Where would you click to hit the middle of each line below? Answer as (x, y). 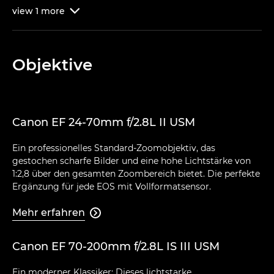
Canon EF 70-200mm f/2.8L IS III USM (116, 246)
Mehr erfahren (49, 212)
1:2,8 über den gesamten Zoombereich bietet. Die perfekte (136, 173)
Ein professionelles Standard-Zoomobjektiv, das (114, 148)
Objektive (52, 65)
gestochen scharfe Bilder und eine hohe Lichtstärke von (131, 161)
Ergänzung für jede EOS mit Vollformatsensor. (112, 186)
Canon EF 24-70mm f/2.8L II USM (104, 122)
